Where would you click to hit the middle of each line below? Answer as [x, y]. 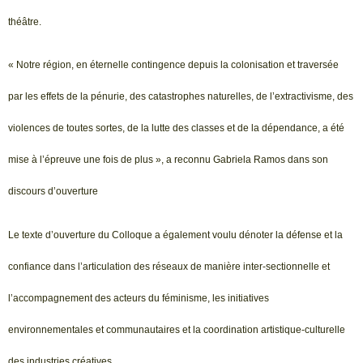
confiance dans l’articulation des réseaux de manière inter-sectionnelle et [169, 266]
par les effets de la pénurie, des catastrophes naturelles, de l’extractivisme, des [181, 97]
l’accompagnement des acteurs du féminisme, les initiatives [139, 298]
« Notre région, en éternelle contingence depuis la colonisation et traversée [173, 65]
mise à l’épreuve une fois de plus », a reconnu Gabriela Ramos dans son [168, 160]
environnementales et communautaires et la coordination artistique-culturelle [177, 329]
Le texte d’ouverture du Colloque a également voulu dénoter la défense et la [175, 235]
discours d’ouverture [53, 192]
